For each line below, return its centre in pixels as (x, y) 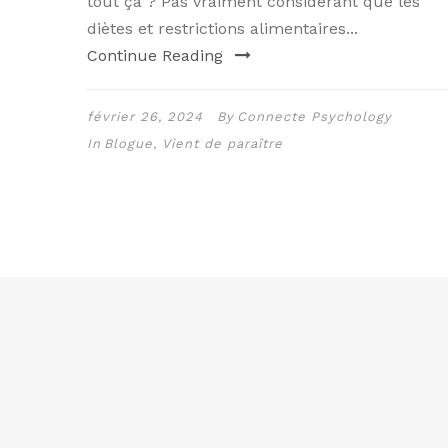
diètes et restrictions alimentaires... (222, 29)
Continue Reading (155, 56)
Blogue (128, 144)
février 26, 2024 (145, 117)
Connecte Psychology (314, 117)
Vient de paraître (222, 144)
